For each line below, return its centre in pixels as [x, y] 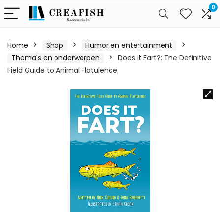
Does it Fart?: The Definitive [165, 58]
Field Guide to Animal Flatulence [62, 70]
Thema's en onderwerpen [55, 58]
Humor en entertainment [129, 45]
